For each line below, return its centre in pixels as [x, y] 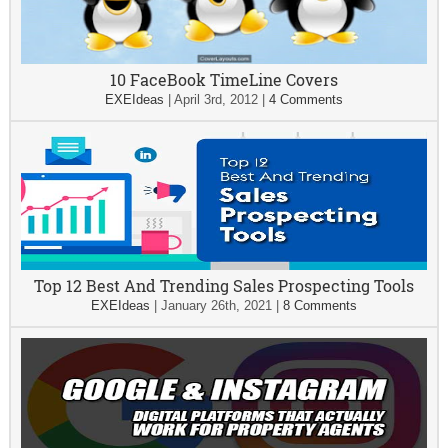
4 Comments [305, 99]
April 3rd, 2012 [215, 99]
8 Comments [319, 305]
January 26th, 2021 [216, 305]
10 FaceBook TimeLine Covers [223, 79]
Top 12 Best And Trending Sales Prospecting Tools [223, 285]
